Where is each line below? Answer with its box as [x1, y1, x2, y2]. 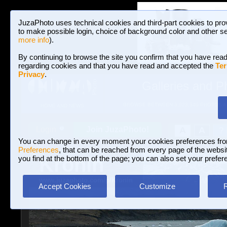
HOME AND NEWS [40, 103, 84, 109]
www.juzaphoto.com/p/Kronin [39, 176, 133, 184]
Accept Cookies [39, 182, 91, 191]
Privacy [18, 70, 45, 79]
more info [18, 35, 49, 44]
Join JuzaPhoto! [86, 125, 149, 134]
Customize [139, 182, 175, 191]
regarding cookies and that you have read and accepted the [18, 61, 215, 70]
